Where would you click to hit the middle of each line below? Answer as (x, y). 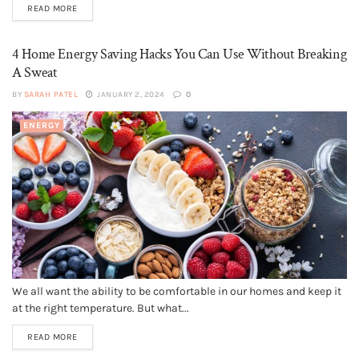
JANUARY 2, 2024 (130, 95)
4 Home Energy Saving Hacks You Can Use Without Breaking (179, 54)
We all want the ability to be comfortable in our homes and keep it (177, 291)
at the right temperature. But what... (101, 308)
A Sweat (35, 73)
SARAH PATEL (50, 95)
